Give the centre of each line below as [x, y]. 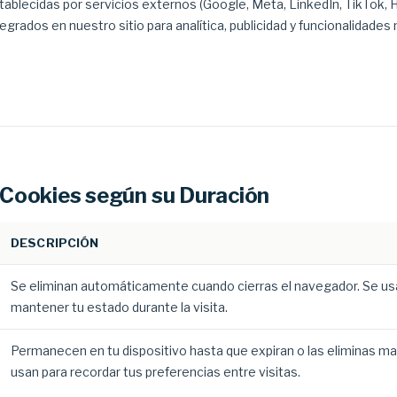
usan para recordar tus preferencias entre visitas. [156, 372]
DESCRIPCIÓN [55, 243]
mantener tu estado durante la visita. [119, 307]
